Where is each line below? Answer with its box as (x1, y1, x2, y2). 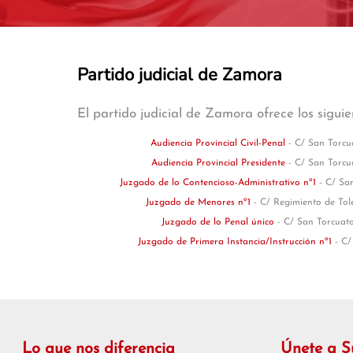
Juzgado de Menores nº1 (145, 198, 254, 208)
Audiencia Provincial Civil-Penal (150, 139, 288, 149)
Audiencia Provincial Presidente (150, 158, 288, 169)
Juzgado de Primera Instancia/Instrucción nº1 (137, 237, 335, 247)
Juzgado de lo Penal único (162, 217, 277, 228)
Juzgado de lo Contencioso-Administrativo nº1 (120, 178, 319, 188)
